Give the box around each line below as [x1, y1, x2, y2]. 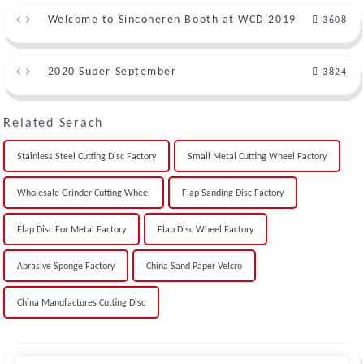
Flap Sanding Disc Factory [182, 188, 284, 198]
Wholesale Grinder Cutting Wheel [17, 188, 151, 198]
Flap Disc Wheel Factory [158, 224, 254, 235]
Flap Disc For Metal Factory [17, 224, 127, 235]
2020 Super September [47, 65, 177, 78]
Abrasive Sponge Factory [17, 261, 115, 271]
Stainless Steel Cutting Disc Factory [17, 151, 157, 162]
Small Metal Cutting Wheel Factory [188, 151, 327, 162]
